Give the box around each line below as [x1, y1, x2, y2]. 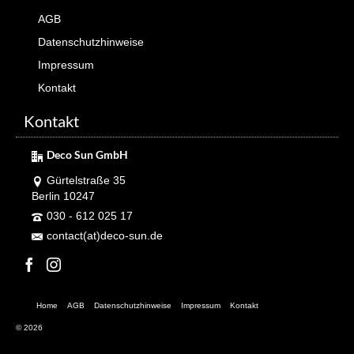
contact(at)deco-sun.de [47, 229, 163, 243]
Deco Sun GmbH [47, 148, 128, 162]
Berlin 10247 [32, 190, 95, 203]
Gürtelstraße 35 [47, 174, 126, 187]
